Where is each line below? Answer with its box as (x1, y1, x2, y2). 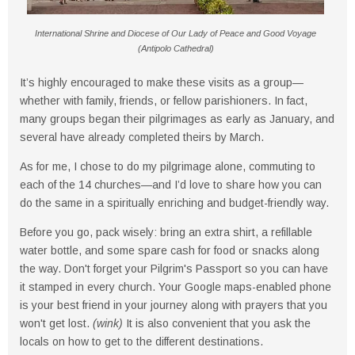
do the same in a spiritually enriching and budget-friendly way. (20, 197, 329, 209)
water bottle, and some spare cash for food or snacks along (20, 244, 319, 257)
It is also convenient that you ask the (123, 317, 311, 330)
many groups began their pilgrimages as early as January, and (20, 113, 334, 125)
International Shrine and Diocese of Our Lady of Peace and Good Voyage (35, 29, 316, 38)
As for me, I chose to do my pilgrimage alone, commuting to (20, 160, 315, 173)
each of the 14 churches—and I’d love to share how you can (20, 178, 322, 191)
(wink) (93, 317, 123, 330)
